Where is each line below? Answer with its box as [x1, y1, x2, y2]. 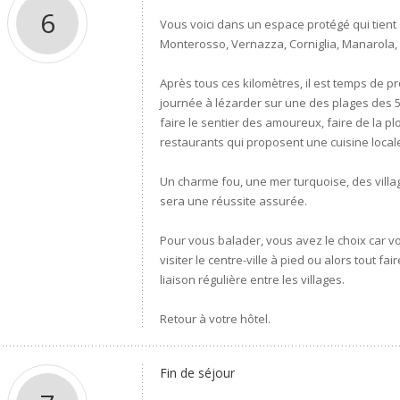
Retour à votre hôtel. [160, 311, 271, 327]
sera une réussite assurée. [160, 193, 308, 209]
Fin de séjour [160, 364, 236, 381]
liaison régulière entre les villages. [160, 271, 346, 287]
